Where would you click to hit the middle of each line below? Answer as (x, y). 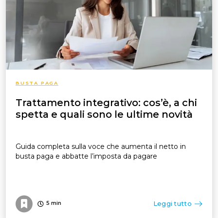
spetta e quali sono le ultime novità (104, 114)
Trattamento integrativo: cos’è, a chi (106, 102)
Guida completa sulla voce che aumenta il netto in (101, 146)
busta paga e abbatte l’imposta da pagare (86, 156)
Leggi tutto (172, 203)
